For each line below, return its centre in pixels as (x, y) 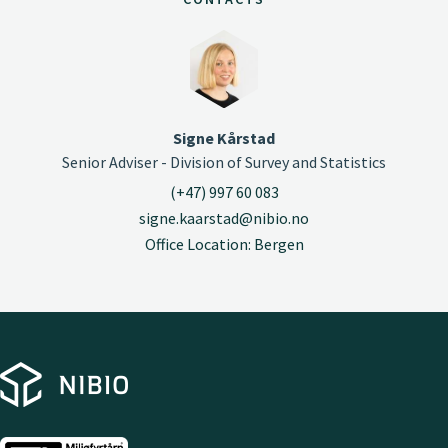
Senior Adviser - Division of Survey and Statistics (224, 162)
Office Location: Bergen (224, 243)
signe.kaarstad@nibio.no (224, 217)
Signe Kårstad (224, 138)
